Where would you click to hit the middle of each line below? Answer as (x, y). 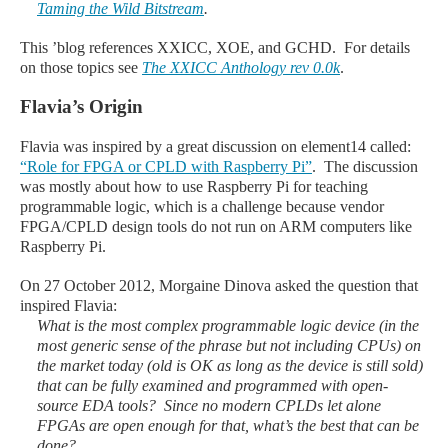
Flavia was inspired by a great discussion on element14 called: (215, 146)
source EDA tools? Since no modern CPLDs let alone (209, 405)
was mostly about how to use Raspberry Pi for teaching (194, 186)
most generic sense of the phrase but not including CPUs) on (229, 345)
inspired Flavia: (68, 305)
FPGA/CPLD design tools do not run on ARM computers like (216, 226)
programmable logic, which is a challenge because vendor (202, 206)
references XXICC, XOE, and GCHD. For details (247, 47)
